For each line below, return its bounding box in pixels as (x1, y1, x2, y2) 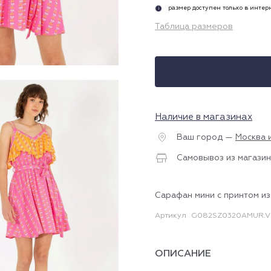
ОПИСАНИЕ (155, 249, 211, 259)
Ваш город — (177, 133, 233, 142)
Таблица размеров (155, 22, 233, 31)
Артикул (155, 212, 186, 220)
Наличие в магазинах (155, 113, 252, 122)
